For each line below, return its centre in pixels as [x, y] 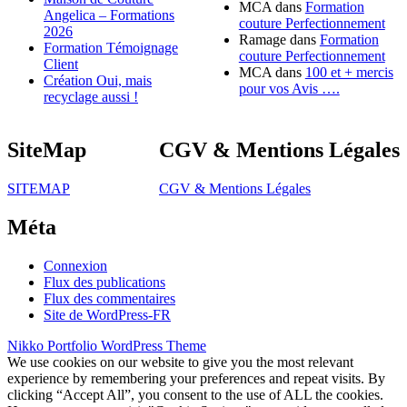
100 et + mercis [349, 73]
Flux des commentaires [109, 298]
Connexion [75, 265]
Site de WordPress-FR [107, 314]
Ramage [262, 40]
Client [61, 65]
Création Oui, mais [98, 81]
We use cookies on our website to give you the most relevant [180, 362]
